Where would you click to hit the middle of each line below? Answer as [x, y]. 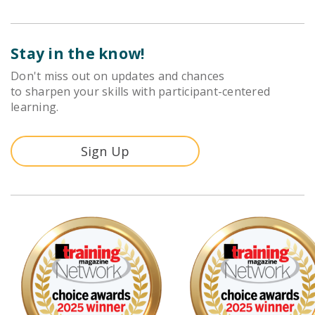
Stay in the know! [78, 53]
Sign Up [105, 151]
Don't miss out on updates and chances [118, 76]
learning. [35, 107]
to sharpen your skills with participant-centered [140, 91]
